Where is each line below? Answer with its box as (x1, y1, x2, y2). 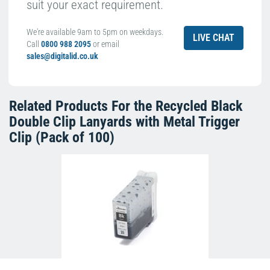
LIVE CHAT (193, 32, 234, 44)
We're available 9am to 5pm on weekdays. (27, 27, 163, 37)
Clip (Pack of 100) (9, 129, 115, 146)
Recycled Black (155, 98, 242, 115)
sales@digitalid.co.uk (27, 51, 98, 61)
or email (93, 39, 119, 49)
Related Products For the (9, 98, 155, 115)
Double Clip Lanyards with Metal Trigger (9, 113, 240, 131)
